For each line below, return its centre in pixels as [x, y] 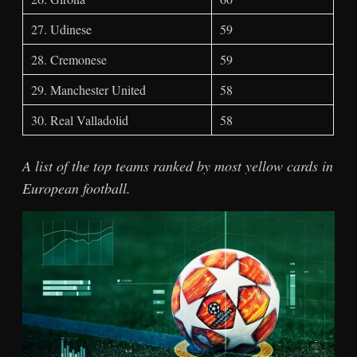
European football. [77, 188]
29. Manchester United [89, 90]
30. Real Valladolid [80, 120]
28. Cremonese [69, 60]
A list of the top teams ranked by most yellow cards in [178, 166]
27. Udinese [62, 29]
